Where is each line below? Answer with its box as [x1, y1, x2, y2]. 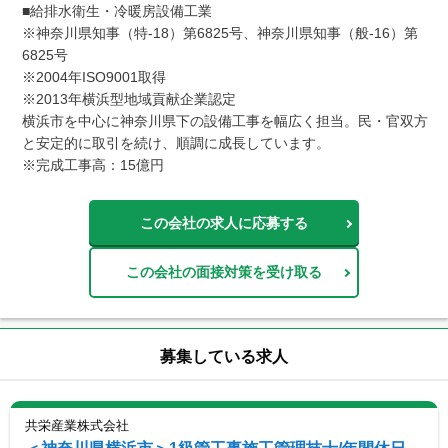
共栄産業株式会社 [25, 418, 129, 433]
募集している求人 [160, 348, 288, 365]
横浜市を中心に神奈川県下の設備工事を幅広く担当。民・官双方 [22, 113, 428, 129]
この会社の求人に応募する [140, 215, 308, 231]
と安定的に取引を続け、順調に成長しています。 [22, 135, 330, 151]
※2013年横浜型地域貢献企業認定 [22, 91, 236, 107]
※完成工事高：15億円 [22, 157, 164, 173]
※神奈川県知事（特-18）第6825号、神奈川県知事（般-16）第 [22, 25, 418, 41]
